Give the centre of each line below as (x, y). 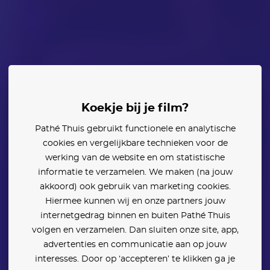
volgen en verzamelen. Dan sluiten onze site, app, (135, 230)
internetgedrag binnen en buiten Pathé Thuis (135, 216)
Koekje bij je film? (139, 108)
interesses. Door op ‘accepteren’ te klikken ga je (135, 259)
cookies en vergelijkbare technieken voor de (135, 143)
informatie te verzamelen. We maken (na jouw (135, 172)
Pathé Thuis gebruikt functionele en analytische (135, 129)
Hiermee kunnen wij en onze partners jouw (135, 201)
